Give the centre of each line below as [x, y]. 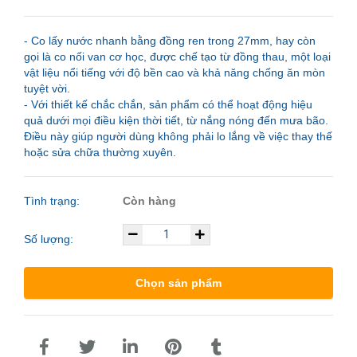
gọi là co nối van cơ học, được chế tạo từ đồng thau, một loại [177, 57]
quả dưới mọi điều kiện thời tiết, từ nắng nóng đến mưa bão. [176, 121]
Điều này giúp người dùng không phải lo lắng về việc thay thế [178, 137]
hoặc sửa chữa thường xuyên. [100, 153]
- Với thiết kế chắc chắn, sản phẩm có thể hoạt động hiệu [168, 105]
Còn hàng [150, 201]
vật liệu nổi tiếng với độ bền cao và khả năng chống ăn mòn [175, 73]
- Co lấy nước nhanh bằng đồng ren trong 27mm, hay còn [170, 41]
